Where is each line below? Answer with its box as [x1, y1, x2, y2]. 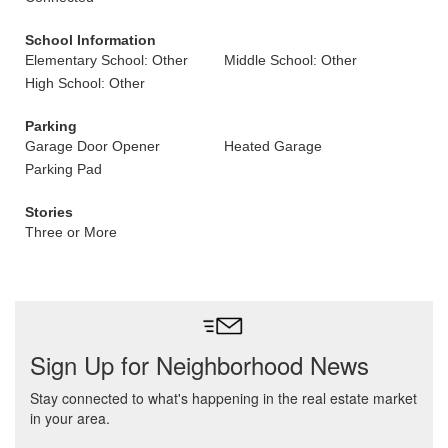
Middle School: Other [224, 52, 357, 68]
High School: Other [25, 75, 145, 91]
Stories [25, 204, 73, 220]
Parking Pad [25, 161, 102, 177]
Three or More [25, 224, 117, 240]
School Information [25, 32, 156, 48]
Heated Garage [224, 138, 322, 154]
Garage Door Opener [25, 138, 160, 154]
